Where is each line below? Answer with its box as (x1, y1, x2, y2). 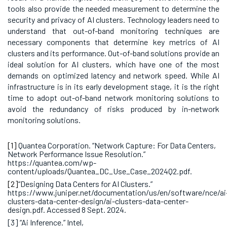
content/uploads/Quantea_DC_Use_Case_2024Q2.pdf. (8, 166, 194, 176)
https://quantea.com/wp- (8, 158, 96, 168)
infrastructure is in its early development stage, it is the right (8, 82, 219, 92)
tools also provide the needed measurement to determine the (8, 4, 219, 14)
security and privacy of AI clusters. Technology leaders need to (8, 15, 219, 25)
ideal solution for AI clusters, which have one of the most (8, 59, 219, 69)
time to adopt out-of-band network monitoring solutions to (8, 93, 219, 103)
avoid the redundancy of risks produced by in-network (8, 104, 219, 114)
